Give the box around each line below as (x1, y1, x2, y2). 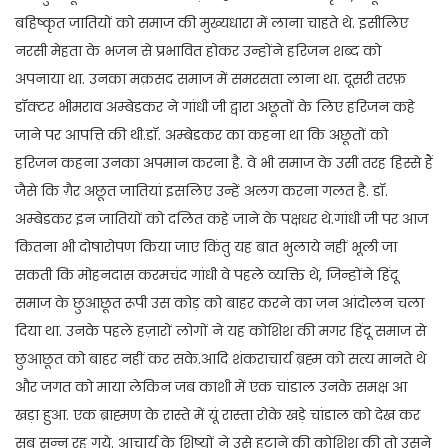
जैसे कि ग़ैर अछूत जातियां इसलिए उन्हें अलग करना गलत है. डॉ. (15, 180, 388, 201)
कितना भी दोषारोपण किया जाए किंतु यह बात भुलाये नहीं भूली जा (15, 236, 397, 257)
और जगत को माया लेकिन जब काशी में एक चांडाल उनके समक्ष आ (15, 376, 407, 397)
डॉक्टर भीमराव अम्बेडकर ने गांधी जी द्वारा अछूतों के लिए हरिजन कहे (15, 96, 415, 117)
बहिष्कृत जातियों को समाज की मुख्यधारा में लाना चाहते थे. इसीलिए (15, 12, 408, 33)
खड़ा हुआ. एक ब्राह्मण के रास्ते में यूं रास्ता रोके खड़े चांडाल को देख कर (15, 404, 420, 425)
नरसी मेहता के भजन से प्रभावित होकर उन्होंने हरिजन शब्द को (15, 40, 381, 61)
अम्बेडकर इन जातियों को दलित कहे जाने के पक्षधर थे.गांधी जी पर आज (15, 208, 428, 229)
